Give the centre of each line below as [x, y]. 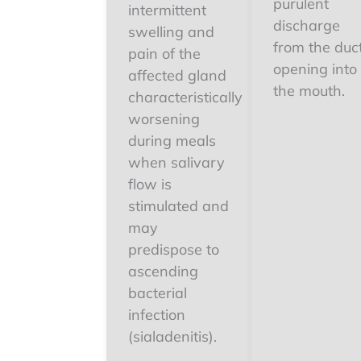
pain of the [164, 54]
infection [157, 315]
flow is [150, 184]
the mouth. [309, 91]
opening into [315, 69]
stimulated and [178, 206]
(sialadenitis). [172, 336]
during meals [172, 141]
